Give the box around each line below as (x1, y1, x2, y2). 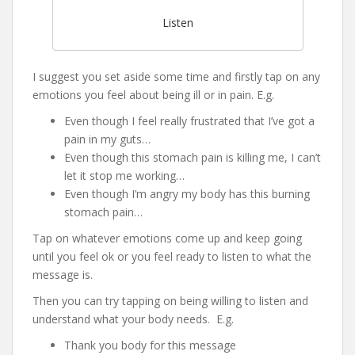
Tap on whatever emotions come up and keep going (32, 231, 302, 246)
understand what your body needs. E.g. (32, 311, 234, 327)
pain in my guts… (64, 132, 151, 147)
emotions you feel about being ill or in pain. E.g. (32, 87, 274, 103)
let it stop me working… (64, 168, 185, 184)
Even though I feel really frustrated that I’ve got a (64, 113, 315, 129)
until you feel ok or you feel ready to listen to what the (32, 249, 311, 265)
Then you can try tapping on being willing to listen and (32, 293, 308, 309)
